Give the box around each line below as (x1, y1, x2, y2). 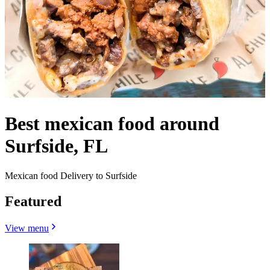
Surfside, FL (5, 135, 108, 157)
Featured (5, 193, 61, 209)
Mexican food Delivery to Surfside (5, 170, 137, 181)
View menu (5, 222, 49, 233)
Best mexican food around (5, 113, 219, 135)
